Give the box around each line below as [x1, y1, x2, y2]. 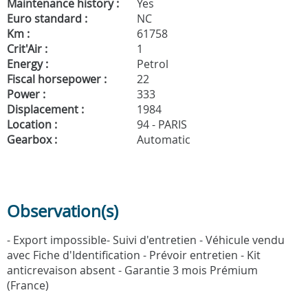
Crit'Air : [7, 41, 47, 56]
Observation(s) [7, 199, 118, 222]
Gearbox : [7, 131, 57, 147]
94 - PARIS [134, 116, 187, 132]
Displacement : [7, 101, 84, 117]
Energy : [7, 56, 48, 71]
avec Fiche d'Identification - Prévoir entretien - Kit [7, 247, 261, 263]
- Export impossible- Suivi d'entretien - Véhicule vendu [7, 232, 285, 247]
